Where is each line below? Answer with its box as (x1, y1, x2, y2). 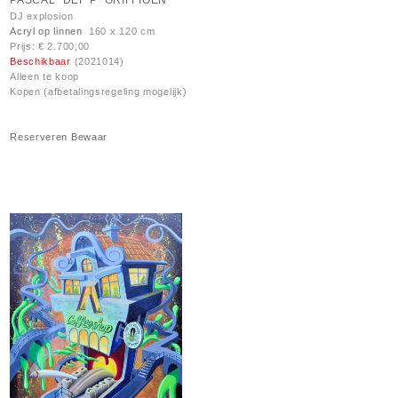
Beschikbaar (10, 56, 75, 68)
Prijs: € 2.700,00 (10, 41, 91, 52)
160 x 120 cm (82, 26, 155, 37)
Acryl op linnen (10, 26, 83, 37)
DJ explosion (10, 11, 74, 22)
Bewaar (70, 131, 108, 143)
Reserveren (10, 131, 68, 143)
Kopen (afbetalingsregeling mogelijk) (10, 86, 187, 98)
